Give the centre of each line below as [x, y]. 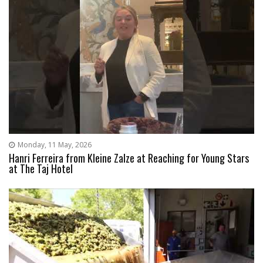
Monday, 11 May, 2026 [54, 145]
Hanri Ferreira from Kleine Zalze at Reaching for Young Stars [129, 158]
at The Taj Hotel [41, 169]
